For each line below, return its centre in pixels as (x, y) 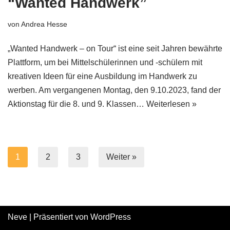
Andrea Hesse (44, 24)
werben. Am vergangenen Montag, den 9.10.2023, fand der (114, 90)
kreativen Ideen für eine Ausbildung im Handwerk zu (102, 76)
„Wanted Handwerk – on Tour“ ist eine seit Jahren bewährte (115, 49)
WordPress (111, 217)
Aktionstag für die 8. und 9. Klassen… (77, 104)
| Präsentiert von (59, 217)
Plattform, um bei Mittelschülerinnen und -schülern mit (105, 62)
